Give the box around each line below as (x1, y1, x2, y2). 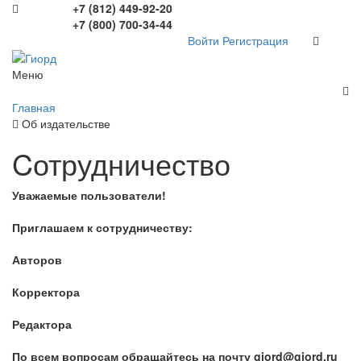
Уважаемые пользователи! (12, 187, 166, 204)
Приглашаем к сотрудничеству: (12, 219, 193, 236)
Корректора (12, 284, 80, 301)
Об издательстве (22, 115, 110, 132)
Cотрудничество (12, 143, 230, 185)
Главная (12, 99, 56, 116)
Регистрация (222, 32, 289, 48)
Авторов (12, 251, 62, 268)
